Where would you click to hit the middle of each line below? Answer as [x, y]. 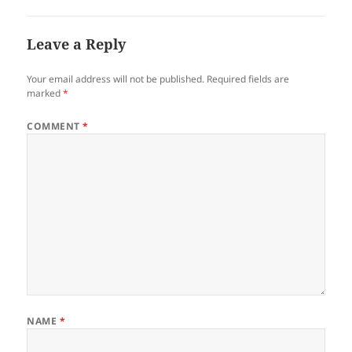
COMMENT [55, 126]
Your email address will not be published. [116, 79]
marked [45, 93]
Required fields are [248, 79]
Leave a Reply [77, 44]
